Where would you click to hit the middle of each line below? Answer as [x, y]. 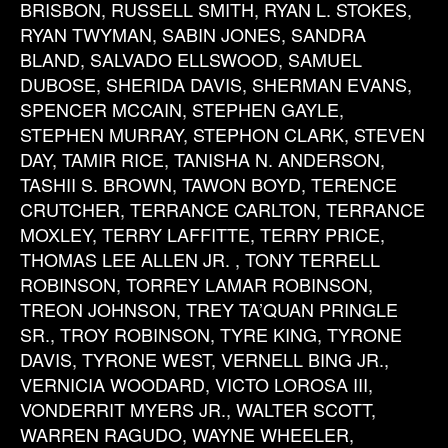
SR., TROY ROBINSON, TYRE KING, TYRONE [211, 334]
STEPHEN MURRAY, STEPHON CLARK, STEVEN [222, 134]
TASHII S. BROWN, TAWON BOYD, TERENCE [208, 184]
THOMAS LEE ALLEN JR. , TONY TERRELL [200, 259]
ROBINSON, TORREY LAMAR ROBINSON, [196, 284]
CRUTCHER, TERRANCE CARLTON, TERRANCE [222, 209]
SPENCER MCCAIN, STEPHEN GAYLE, [182, 109]
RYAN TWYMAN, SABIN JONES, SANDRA [193, 34]
